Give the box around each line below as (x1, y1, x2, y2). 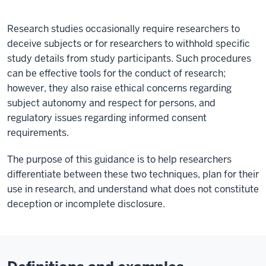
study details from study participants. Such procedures (7, 52, 251, 65)
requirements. (7, 126, 71, 139)
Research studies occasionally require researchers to (7, 22, 240, 35)
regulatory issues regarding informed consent (7, 111, 207, 124)
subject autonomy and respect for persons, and (7, 96, 216, 109)
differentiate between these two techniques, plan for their (7, 167, 259, 180)
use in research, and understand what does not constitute (7, 182, 259, 195)
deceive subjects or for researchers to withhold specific (7, 37, 250, 50)
